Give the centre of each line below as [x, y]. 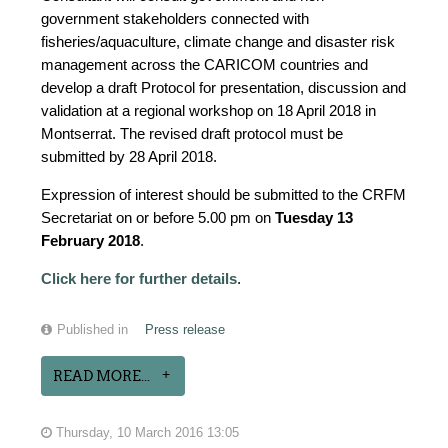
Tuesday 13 [314, 218]
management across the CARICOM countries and [205, 65]
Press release [185, 330]
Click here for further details [139, 279]
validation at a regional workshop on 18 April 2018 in [209, 111]
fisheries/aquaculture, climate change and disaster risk [218, 42]
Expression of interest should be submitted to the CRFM [224, 195]
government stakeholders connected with [175, 19]
